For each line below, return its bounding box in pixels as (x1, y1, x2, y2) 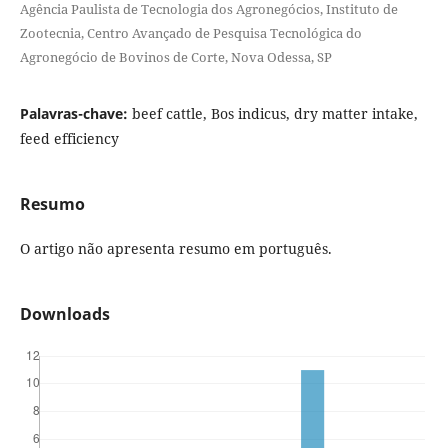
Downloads (19, 302, 110, 325)
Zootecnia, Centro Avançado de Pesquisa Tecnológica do (19, 23, 362, 42)
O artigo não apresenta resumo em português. (19, 238, 332, 258)
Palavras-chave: (19, 103, 132, 123)
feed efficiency (19, 128, 119, 148)
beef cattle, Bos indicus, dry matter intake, (131, 103, 418, 123)
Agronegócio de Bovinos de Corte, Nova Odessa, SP (19, 47, 332, 66)
